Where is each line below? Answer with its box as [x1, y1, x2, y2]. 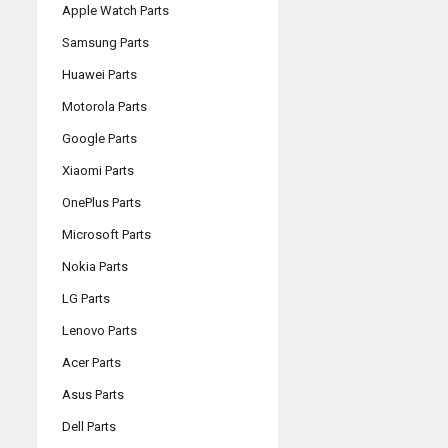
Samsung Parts [62, 34, 149, 50]
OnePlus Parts [62, 194, 141, 210]
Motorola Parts [62, 98, 147, 114]
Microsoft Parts [62, 226, 151, 242]
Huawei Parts [62, 66, 137, 82]
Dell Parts [62, 418, 116, 434]
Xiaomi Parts [62, 162, 134, 178]
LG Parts [62, 290, 110, 306]
